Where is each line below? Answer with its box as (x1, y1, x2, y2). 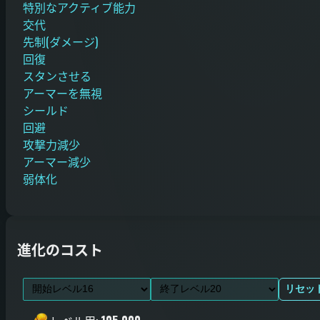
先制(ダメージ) (23, 32, 98, 50)
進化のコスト (17, 239, 103, 261)
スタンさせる (23, 66, 91, 84)
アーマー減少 (23, 152, 91, 170)
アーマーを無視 (23, 84, 102, 101)
